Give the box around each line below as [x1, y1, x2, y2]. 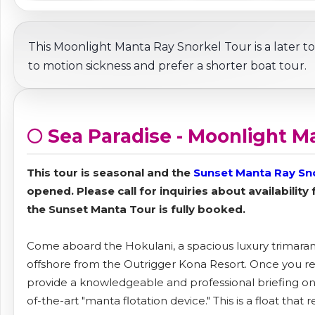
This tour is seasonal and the [27, 166, 193, 180]
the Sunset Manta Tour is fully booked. [27, 202, 245, 217]
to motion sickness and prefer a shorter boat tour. [28, 59, 307, 73]
